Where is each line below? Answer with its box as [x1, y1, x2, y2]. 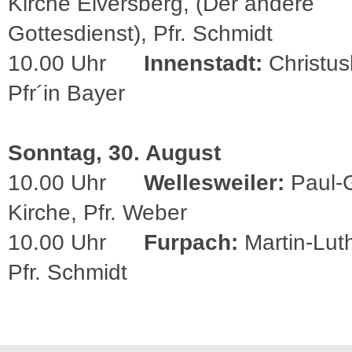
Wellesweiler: [144, 170, 284, 195]
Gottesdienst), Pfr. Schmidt [8, 21, 273, 46]
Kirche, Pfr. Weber [8, 200, 187, 225]
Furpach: [144, 230, 238, 255]
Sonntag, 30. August [8, 141, 221, 165]
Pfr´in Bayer [8, 81, 125, 105]
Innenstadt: [144, 51, 262, 75]
